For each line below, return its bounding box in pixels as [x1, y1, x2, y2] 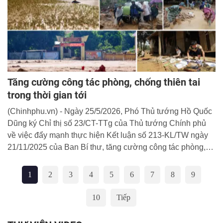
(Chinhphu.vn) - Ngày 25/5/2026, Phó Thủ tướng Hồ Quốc [7, 107, 212, 115]
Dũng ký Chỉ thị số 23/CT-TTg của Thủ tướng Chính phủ [7, 118, 206, 127]
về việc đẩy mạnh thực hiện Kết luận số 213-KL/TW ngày [7, 130, 208, 139]
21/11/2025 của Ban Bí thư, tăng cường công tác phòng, [7, 142, 206, 151]
